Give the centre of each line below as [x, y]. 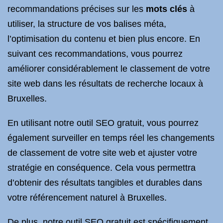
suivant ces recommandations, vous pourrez [95, 54]
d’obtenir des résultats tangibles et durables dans [105, 183]
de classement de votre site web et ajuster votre [102, 153]
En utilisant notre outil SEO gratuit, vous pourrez [103, 123]
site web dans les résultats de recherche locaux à [105, 84]
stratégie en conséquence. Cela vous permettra [102, 168]
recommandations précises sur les [77, 9]
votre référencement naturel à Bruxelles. [87, 198]
